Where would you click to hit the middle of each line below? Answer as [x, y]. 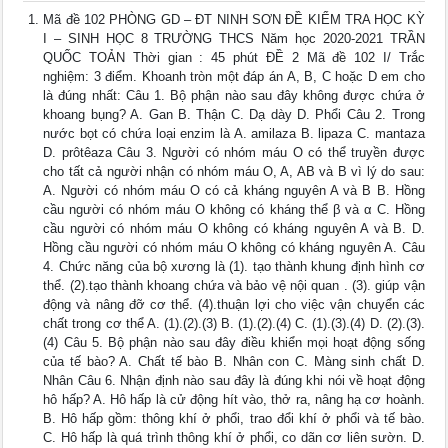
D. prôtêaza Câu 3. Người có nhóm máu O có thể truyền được [234, 153]
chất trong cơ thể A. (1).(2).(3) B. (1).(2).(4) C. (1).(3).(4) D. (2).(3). [234, 324]
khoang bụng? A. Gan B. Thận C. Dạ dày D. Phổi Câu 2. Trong [234, 115]
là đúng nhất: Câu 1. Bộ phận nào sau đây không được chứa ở [234, 96]
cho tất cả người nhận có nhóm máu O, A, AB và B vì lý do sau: [234, 172]
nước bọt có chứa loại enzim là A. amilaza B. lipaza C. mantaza [234, 134]
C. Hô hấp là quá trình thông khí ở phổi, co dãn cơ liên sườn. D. [234, 438]
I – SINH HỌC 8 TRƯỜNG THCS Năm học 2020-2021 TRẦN [234, 39]
